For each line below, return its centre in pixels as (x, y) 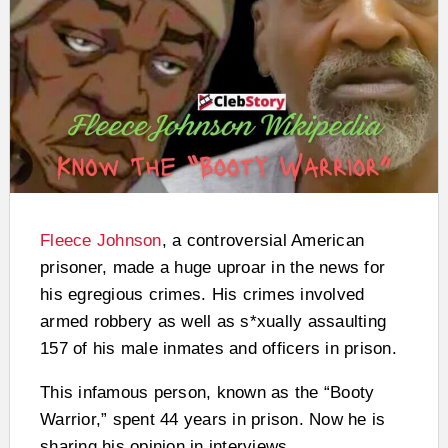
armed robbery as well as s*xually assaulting (213, 321)
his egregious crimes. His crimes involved (202, 294)
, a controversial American (262, 240)
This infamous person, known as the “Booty (207, 392)
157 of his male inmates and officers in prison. (218, 348)
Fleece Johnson (101, 240)
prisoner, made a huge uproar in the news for (212, 267)
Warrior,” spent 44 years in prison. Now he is (213, 419)
